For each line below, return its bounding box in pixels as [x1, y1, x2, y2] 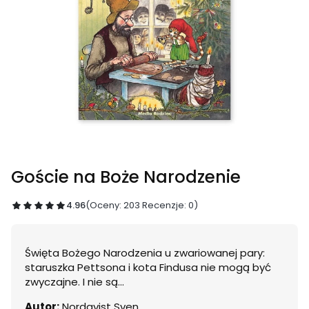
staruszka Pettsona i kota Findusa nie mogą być [25, 260, 271, 275]
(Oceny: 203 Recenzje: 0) [86, 199, 198, 212]
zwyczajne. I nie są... [25, 275, 124, 289]
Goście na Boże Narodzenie [11, 165, 241, 189]
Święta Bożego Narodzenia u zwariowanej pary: [25, 246, 265, 260]
